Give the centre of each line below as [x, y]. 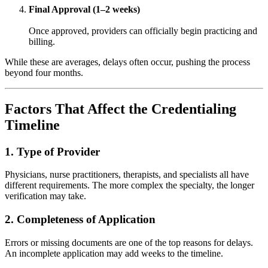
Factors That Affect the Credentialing [121, 109]
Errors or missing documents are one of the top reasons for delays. [129, 242]
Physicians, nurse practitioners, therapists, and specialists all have [127, 175]
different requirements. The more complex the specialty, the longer [130, 185]
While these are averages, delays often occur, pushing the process [127, 62]
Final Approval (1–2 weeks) [84, 9]
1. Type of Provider [52, 151]
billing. [42, 41]
